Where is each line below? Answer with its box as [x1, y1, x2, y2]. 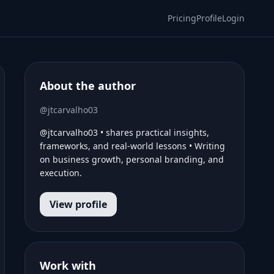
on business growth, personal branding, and [40, 154, 224, 165]
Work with [40, 258, 96, 273]
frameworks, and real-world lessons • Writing [40, 140, 225, 152]
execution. [40, 167, 82, 179]
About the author [40, 78, 136, 93]
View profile [50, 198, 107, 211]
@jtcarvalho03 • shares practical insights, [40, 127, 209, 138]
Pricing [168, 12, 196, 24]
